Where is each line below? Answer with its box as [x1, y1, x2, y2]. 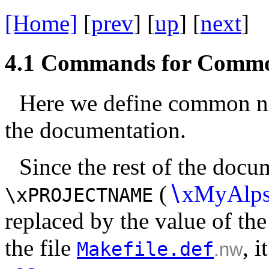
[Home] [5, 10, 77, 36]
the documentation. [5, 116, 186, 143]
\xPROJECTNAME [5, 184, 153, 206]
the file [5, 234, 77, 261]
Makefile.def [77, 238, 214, 260]
